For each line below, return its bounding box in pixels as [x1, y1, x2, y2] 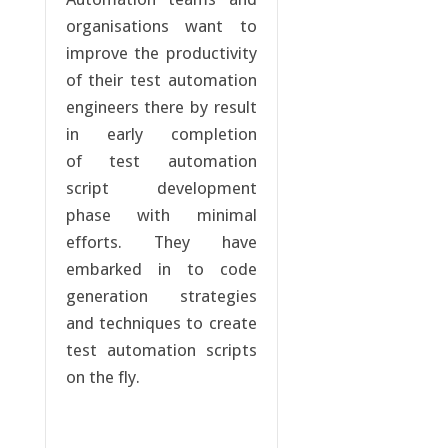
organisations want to [65, 16, 257, 37]
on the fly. [65, 367, 140, 388]
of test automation [65, 151, 257, 172]
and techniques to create [65, 313, 257, 334]
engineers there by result [65, 97, 257, 118]
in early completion [65, 124, 257, 145]
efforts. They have [65, 232, 257, 253]
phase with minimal [65, 205, 257, 226]
